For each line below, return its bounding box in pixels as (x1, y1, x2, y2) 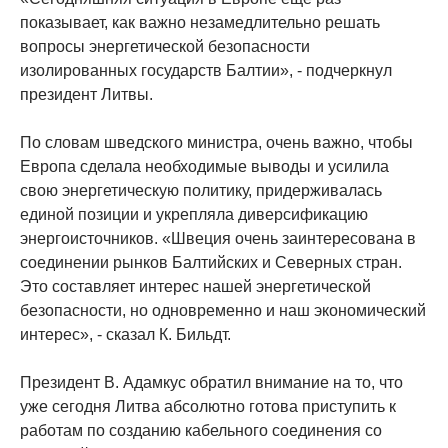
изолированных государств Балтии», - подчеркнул (20, 62, 392, 79)
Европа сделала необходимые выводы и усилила (20, 158, 389, 175)
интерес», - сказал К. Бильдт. (20, 326, 231, 343)
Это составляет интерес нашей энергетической (20, 278, 371, 295)
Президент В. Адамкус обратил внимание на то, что (20, 374, 403, 391)
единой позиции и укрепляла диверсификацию (20, 206, 368, 223)
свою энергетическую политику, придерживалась (20, 182, 382, 199)
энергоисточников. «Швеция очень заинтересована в (20, 230, 416, 247)
